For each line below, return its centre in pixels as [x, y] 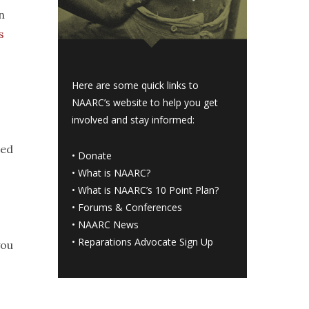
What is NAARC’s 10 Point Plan [147, 190]
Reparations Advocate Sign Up [146, 242]
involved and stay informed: [133, 120]
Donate [95, 156]
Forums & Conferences [130, 208]
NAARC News [109, 225]
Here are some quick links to [136, 86]
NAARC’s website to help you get [145, 103]
